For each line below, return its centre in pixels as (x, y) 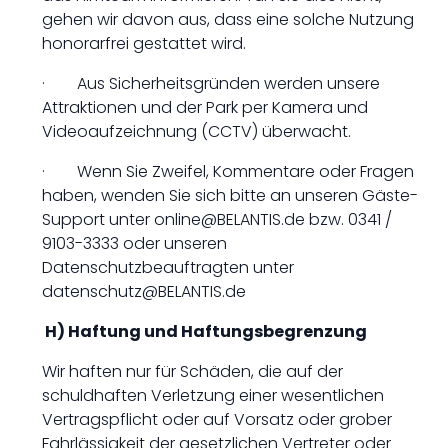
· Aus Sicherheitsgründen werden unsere (211, 83)
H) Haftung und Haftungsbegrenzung (204, 331)
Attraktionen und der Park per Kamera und (205, 107)
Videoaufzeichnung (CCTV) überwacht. (196, 131)
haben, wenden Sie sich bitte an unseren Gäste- (230, 195)
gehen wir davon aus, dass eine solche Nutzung (228, 19)
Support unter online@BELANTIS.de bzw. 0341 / (217, 219)
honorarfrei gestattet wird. (144, 43)
